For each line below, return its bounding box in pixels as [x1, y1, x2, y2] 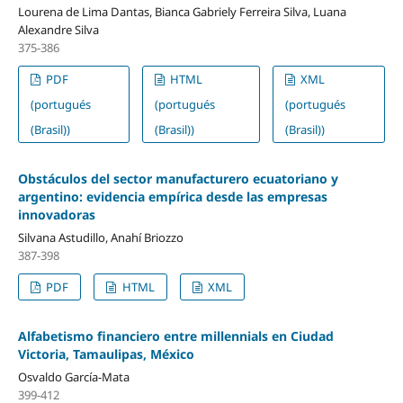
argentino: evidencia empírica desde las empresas [17, 187, 327, 205]
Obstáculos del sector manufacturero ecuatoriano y [17, 169, 338, 187]
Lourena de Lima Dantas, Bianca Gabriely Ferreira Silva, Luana [17, 3, 346, 20]
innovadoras [17, 205, 95, 223]
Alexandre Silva [17, 21, 99, 38]
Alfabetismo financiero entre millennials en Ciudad [17, 327, 334, 345]
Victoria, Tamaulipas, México [17, 345, 194, 363]
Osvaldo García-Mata [17, 368, 130, 385]
